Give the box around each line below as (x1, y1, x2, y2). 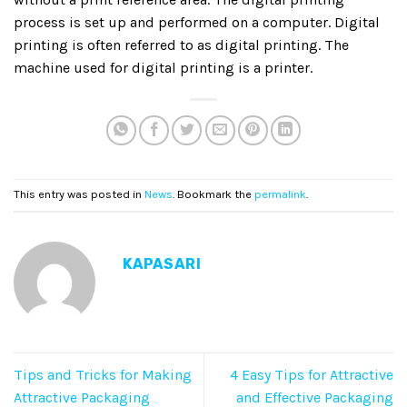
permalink (254, 187, 306, 202)
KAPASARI (123, 255, 202, 273)
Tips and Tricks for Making (14, 366, 192, 384)
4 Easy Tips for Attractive (230, 366, 393, 384)
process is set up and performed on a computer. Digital (14, 13, 380, 31)
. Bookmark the (173, 187, 254, 202)
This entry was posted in (14, 187, 144, 202)
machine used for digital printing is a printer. (14, 58, 313, 76)
